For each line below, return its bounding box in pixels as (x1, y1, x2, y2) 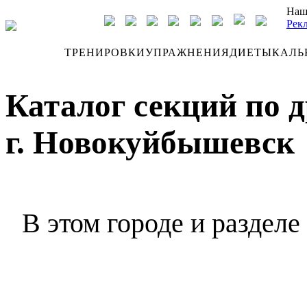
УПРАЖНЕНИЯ (145, 47, 230, 58)
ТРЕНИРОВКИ (64, 47, 145, 58)
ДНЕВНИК (5, 47, 64, 58)
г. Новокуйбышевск (5, 125, 295, 161)
